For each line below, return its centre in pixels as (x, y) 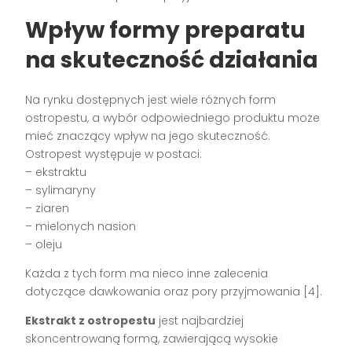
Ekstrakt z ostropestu (91, 320)
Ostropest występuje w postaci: (114, 154)
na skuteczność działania (172, 60)
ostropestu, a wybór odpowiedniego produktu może (173, 117)
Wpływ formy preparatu (166, 30)
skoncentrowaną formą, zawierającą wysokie (152, 338)
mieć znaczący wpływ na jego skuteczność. (148, 136)
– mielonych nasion (81, 226)
